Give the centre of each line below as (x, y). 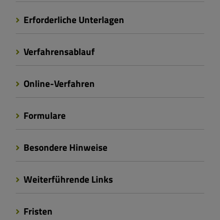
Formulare (44, 115)
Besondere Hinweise (65, 147)
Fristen (37, 211)
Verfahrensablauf (58, 52)
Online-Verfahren (58, 83)
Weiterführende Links (67, 179)
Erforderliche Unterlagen (73, 20)
